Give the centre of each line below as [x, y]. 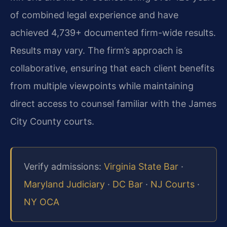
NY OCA [42, 202]
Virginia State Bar [141, 167]
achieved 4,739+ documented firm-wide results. [113, 33]
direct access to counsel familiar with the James [113, 104]
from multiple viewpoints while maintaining [102, 86]
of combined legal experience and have [94, 15]
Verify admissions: [64, 167]
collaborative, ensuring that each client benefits [112, 68]
